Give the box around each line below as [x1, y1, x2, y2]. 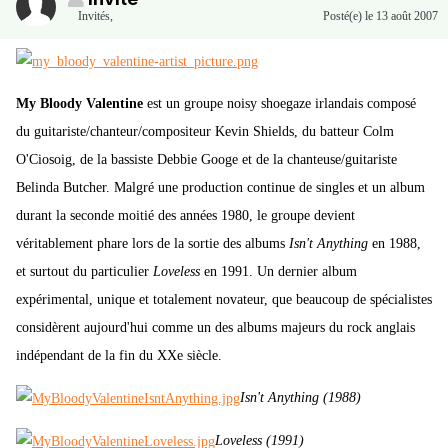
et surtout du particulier [16, 264, 153, 280]
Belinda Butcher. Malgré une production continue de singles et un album [16, 180, 425, 196]
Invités [78, 9, 110, 24]
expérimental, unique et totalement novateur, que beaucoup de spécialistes [16, 292, 432, 308]
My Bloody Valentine [16, 96, 143, 112]
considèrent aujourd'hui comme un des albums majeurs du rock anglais [16, 320, 415, 336]
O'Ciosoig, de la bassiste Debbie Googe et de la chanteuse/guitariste [16, 152, 397, 168]
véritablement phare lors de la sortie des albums [16, 236, 289, 252]
